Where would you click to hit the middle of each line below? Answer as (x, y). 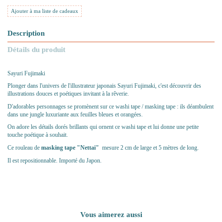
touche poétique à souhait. (38, 135)
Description (26, 33)
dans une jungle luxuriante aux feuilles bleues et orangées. (76, 114)
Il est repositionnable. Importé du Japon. (55, 160)
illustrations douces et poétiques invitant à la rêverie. (68, 94)
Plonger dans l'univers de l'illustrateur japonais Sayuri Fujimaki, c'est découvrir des (104, 86)
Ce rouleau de (24, 147)
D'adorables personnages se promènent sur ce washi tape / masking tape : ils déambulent (111, 106)
